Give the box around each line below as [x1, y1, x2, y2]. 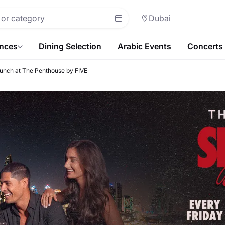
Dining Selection [39, 41, 101, 51]
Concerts [187, 41, 223, 51]
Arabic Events [118, 41, 171, 51]
